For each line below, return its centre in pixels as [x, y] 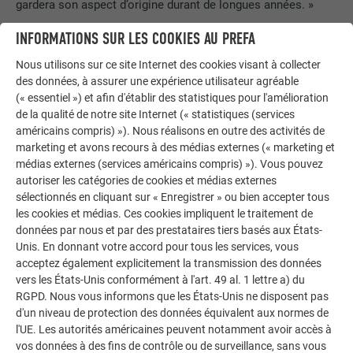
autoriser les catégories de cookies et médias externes [146, 180]
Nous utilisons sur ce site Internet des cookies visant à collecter [168, 64]
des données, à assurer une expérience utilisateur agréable [157, 81]
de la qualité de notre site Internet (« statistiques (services [155, 114]
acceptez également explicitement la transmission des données [169, 263]
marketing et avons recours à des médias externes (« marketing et [175, 147]
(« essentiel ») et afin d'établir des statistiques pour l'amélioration [172, 97]
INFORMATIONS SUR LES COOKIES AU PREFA [136, 39]
